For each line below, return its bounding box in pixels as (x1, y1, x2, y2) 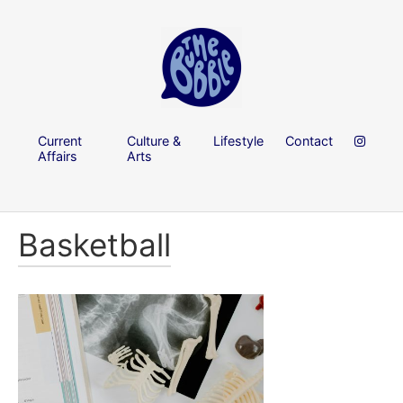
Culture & (127, 132, 182, 148)
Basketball (18, 226, 171, 264)
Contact (285, 132, 333, 148)
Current (38, 132, 82, 148)
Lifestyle (213, 132, 264, 148)
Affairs (38, 148, 77, 164)
